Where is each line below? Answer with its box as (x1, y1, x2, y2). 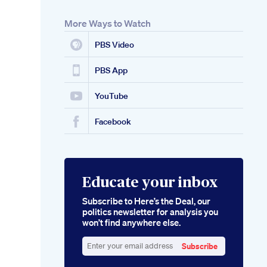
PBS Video (95, 39, 134, 51)
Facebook (95, 116, 131, 128)
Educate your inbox (82, 176, 218, 191)
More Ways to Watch (64, 17, 151, 30)
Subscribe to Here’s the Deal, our (82, 195, 210, 207)
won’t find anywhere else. (82, 216, 181, 229)
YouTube (95, 91, 128, 102)
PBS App (95, 65, 128, 76)
